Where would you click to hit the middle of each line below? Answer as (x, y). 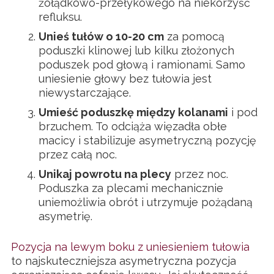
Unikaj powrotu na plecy (105, 174)
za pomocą (194, 36)
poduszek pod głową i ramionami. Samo (142, 64)
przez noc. (200, 174)
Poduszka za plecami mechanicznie (131, 188)
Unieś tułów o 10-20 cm (101, 36)
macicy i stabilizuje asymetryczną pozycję (147, 140)
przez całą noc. (78, 154)
